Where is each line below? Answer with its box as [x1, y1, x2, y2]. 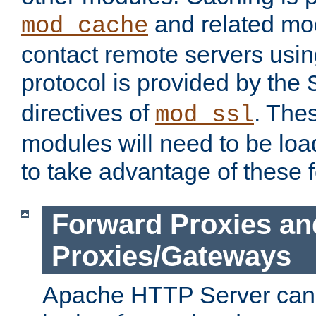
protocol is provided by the [21, 69, 307, 97]
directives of [21, 99, 155, 127]
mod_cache [21, 13, 148, 40]
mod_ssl [155, 102, 254, 129]
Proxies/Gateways [51, 240, 291, 272]
